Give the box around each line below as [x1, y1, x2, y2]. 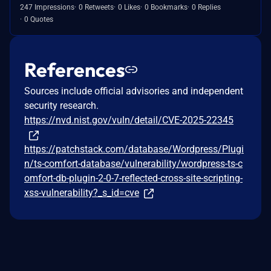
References [24, 57, 125, 82]
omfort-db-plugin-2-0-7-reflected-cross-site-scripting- [24, 172, 243, 184]
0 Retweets [79, 2, 114, 11]
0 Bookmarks [145, 2, 188, 11]
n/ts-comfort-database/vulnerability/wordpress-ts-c [24, 157, 243, 169]
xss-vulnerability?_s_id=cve [24, 186, 139, 198]
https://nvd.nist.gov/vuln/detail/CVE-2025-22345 [24, 114, 233, 126]
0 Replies [192, 2, 221, 11]
